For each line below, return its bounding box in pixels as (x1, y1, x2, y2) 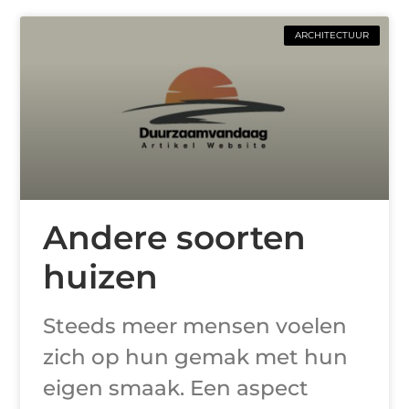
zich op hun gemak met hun (43, 344, 349, 371)
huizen (43, 257, 159, 298)
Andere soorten (43, 217, 307, 258)
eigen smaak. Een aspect (43, 375, 309, 402)
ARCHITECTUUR (294, 28, 369, 41)
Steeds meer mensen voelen (43, 313, 348, 340)
